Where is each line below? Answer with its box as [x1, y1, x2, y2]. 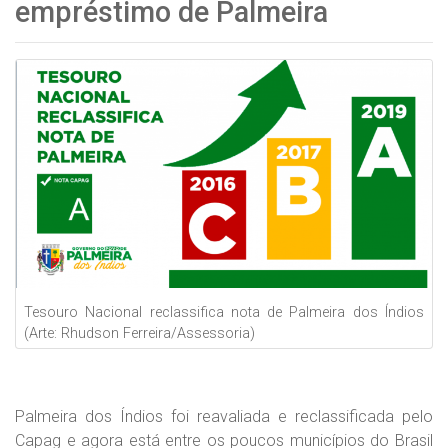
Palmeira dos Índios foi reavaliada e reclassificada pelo [15, 406, 433, 426]
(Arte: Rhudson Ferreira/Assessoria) [24, 324, 255, 342]
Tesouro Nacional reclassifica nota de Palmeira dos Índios [24, 303, 424, 321]
